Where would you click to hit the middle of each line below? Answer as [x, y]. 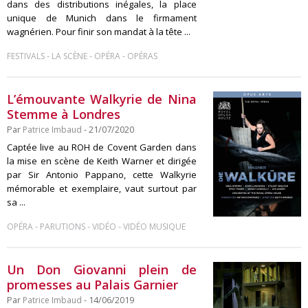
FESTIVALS [26, 56]
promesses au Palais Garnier [92, 285]
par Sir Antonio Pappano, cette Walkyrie [102, 175]
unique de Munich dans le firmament [102, 18]
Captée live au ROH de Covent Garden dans [102, 147]
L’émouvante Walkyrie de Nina [102, 99]
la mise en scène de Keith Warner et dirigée [102, 161]
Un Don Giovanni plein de [102, 269]
